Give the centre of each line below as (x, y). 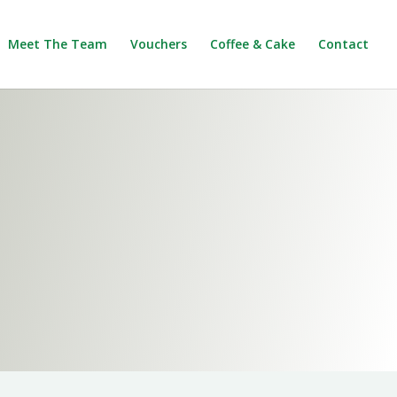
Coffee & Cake (253, 44)
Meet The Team (58, 44)
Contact (343, 44)
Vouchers (159, 44)
